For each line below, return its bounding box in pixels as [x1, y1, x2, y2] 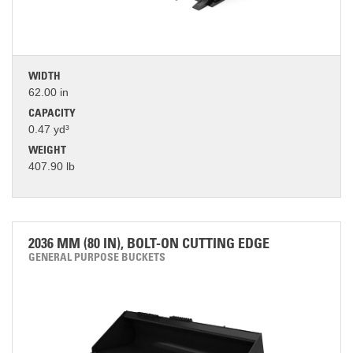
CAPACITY [28, 109, 76, 120]
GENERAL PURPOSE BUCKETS [28, 253, 165, 264]
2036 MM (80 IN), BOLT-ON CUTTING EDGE [28, 238, 269, 252]
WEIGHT [28, 146, 66, 157]
